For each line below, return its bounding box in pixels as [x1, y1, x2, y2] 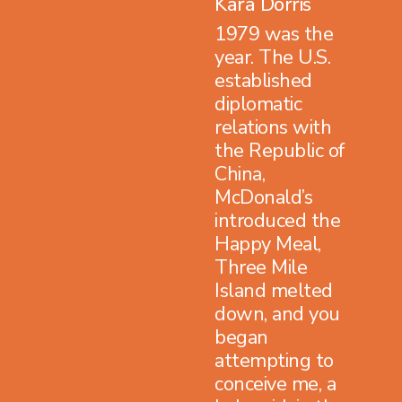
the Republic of [214, 136, 345, 164]
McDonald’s [214, 183, 312, 211]
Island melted [214, 276, 333, 304]
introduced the [214, 206, 340, 234]
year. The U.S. [214, 43, 330, 71]
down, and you [214, 300, 340, 328]
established [214, 66, 312, 94]
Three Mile [214, 253, 307, 281]
